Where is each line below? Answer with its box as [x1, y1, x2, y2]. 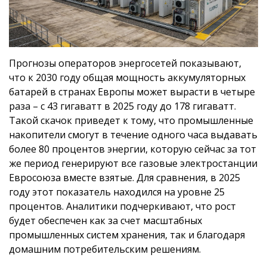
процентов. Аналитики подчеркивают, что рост [9, 200, 236, 213]
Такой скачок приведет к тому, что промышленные [9, 114, 253, 128]
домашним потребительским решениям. [9, 243, 201, 256]
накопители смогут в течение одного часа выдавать [9, 128, 257, 142]
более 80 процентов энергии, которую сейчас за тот [9, 142, 256, 156]
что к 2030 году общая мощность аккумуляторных [9, 71, 246, 85]
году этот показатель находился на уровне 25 [9, 185, 225, 199]
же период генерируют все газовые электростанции [9, 157, 257, 170]
